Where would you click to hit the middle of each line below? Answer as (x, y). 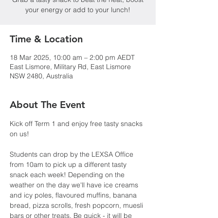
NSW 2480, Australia (41, 76)
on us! (19, 134)
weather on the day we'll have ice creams (75, 185)
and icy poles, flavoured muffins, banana (74, 195)
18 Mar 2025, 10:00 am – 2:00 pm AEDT (72, 57)
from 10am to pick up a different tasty (69, 164)
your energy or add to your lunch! (78, 10)
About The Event (47, 105)
